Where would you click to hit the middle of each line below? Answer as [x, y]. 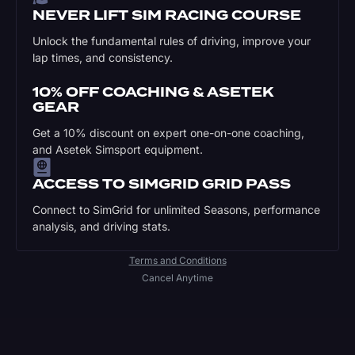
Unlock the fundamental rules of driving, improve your [172, 41]
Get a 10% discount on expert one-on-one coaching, [168, 133]
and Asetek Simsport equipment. [118, 150]
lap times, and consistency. [103, 58]
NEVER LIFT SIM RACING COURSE [167, 16]
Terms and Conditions [177, 261]
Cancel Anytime [177, 278]
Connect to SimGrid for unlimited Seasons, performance [176, 210]
